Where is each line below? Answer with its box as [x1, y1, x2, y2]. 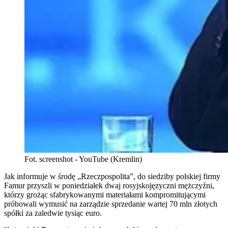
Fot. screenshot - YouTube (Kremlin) [24, 155, 142, 164]
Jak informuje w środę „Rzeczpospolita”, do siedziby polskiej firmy [4, 172, 220, 181]
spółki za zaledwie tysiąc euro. [4, 209, 102, 218]
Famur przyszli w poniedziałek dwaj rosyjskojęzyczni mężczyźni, [4, 181, 214, 190]
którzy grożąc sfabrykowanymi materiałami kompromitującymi [4, 190, 206, 199]
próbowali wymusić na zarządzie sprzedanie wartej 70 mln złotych [4, 199, 217, 209]
